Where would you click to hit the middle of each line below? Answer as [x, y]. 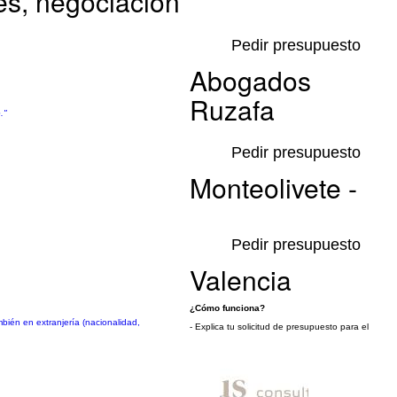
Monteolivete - [273, 187]
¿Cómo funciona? [227, 308]
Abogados [250, 80]
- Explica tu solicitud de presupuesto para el [279, 327]
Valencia [241, 280]
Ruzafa [232, 109]
